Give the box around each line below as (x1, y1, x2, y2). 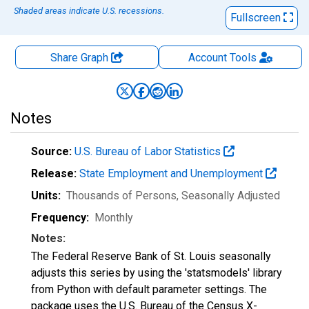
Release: (31, 167, 77, 180)
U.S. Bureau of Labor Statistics (74, 145, 223, 158)
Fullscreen (230, 11, 283, 24)
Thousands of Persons (66, 189, 177, 202)
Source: (31, 145, 72, 158)
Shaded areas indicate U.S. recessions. (14, 6, 164, 16)
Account (188, 51, 227, 64)
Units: (31, 189, 61, 202)
